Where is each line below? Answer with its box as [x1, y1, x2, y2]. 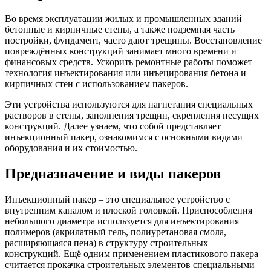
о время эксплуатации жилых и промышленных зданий [11, 13, 242, 24]
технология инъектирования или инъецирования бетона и [5, 68, 246, 79]
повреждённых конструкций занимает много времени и [5, 46, 237, 57]
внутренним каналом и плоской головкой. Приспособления [5, 205, 252, 216]
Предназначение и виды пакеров [5, 166, 221, 182]
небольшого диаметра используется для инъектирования [5, 216, 239, 227]
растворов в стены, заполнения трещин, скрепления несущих [5, 110, 259, 121]
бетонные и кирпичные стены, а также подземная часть [5, 24, 235, 35]
